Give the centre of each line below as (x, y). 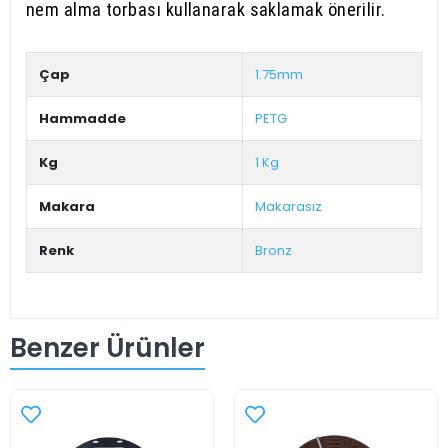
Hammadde (82, 118)
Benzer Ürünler (107, 347)
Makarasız (288, 206)
